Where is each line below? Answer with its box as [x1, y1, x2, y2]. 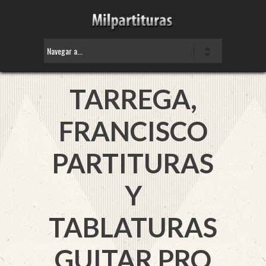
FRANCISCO [58, 115, 208, 147]
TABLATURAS [49, 211, 217, 243]
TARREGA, [69, 83, 197, 115]
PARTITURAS [52, 147, 214, 179]
